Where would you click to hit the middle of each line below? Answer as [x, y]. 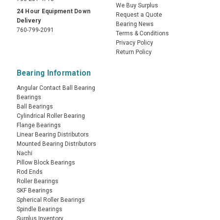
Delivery [29, 21]
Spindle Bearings [39, 209]
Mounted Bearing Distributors [56, 144]
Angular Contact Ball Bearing [56, 88]
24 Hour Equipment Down [54, 12]
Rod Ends [29, 172]
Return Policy [134, 52]
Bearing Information [54, 73]
